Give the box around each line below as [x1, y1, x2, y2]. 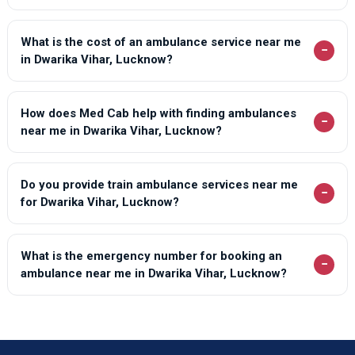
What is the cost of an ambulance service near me [20, 34, 301, 49]
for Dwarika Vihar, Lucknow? [20, 194, 179, 209]
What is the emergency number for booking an [20, 248, 282, 263]
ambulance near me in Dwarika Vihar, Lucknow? [20, 265, 287, 281]
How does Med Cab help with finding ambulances [20, 105, 296, 120]
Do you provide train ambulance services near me [20, 177, 298, 192]
